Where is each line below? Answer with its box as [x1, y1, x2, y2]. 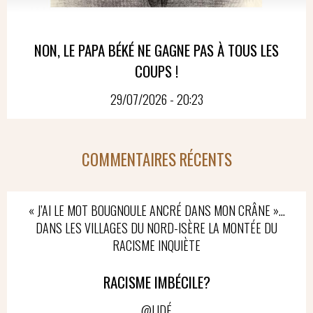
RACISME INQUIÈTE [112, 236, 201, 254]
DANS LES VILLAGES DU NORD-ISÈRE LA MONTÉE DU [36, 219, 277, 237]
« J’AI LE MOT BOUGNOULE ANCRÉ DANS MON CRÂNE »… [28, 201, 285, 219]
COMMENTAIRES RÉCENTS [81, 147, 232, 171]
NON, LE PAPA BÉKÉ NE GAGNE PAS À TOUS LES [34, 39, 279, 61]
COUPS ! [135, 60, 178, 82]
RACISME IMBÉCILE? [103, 271, 210, 293]
